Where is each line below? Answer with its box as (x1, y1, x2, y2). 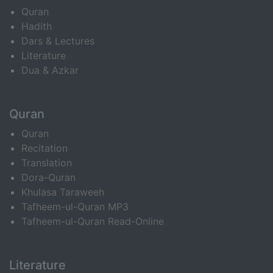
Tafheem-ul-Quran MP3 (21, 200, 129, 213)
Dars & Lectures (21, 35, 94, 47)
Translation (21, 157, 72, 169)
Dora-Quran (21, 171, 76, 183)
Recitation (21, 142, 68, 154)
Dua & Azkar (21, 64, 79, 76)
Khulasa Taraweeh (21, 186, 104, 198)
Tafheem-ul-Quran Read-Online (21, 215, 164, 227)
